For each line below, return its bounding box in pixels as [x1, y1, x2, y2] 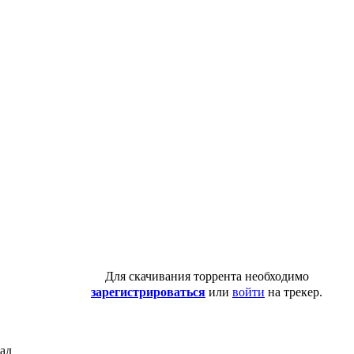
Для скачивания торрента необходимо [104, 269, 309, 284]
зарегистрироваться [91, 285, 205, 299]
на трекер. [265, 285, 322, 299]
